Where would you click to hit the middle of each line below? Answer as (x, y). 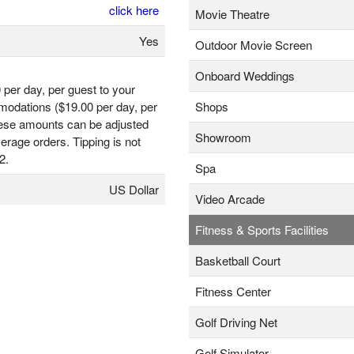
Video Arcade (230, 199)
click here (134, 10)
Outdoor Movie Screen (254, 45)
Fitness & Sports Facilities (262, 230)
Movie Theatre (232, 14)
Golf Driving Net (236, 322)
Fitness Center (233, 292)
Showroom (223, 137)
